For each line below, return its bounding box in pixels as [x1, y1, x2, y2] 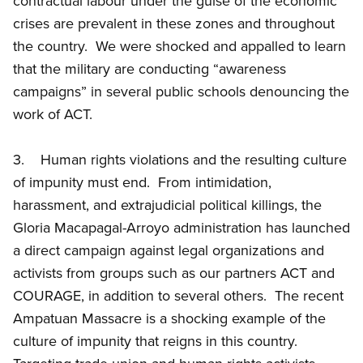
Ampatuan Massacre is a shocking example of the [13, 308, 326, 329]
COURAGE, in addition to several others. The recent [13, 285, 344, 306]
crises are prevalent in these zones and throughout [13, 13, 335, 34]
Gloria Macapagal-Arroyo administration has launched [13, 217, 350, 238]
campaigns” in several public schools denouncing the [13, 81, 349, 102]
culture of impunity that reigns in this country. [13, 331, 301, 352]
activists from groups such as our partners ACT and [13, 263, 335, 284]
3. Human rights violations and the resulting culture [13, 149, 347, 170]
